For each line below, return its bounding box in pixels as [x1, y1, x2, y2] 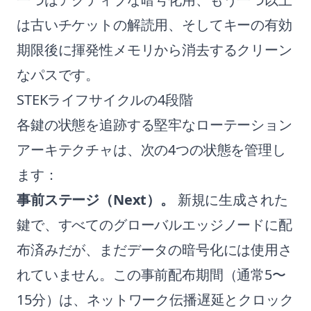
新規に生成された [174, 190, 288, 209]
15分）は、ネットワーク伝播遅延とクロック [17, 290, 294, 309]
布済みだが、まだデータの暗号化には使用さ [17, 240, 292, 259]
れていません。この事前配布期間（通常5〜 [17, 265, 286, 284]
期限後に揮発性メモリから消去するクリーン [17, 40, 292, 59]
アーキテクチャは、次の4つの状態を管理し [17, 140, 286, 159]
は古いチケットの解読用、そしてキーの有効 [17, 15, 292, 34]
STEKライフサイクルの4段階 [17, 90, 193, 109]
